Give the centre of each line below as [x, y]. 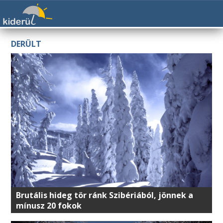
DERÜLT [26, 44]
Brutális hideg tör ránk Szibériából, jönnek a [105, 195]
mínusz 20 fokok [49, 205]
